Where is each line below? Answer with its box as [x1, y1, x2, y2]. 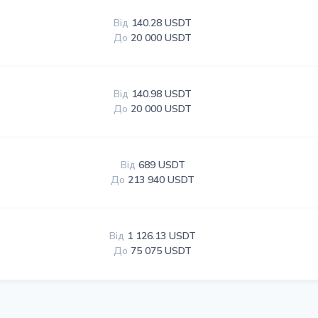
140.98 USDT [131, 87, 192, 101]
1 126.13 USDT [127, 229, 197, 243]
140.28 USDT [131, 16, 192, 30]
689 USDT [138, 158, 185, 172]
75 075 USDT [131, 244, 192, 258]
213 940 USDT [128, 173, 195, 187]
